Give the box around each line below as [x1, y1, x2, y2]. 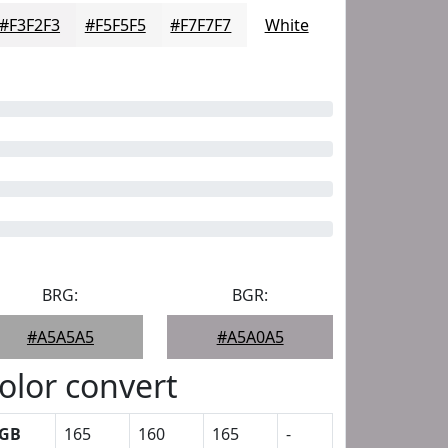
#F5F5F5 [84, 14, 146, 36]
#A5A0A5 [216, 326, 284, 348]
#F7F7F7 [170, 14, 232, 36]
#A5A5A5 [26, 326, 94, 348]
